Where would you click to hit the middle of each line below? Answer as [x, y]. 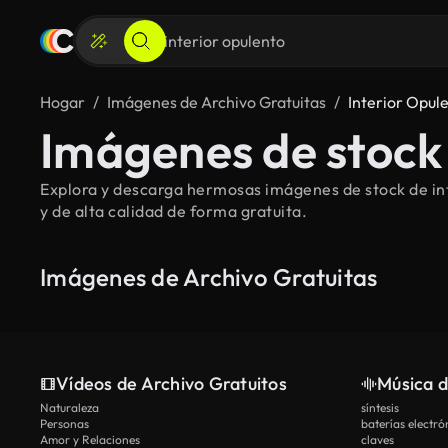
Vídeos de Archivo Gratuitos [171, 383]
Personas [64, 423]
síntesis [380, 407]
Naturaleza [69, 407]
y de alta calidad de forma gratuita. [173, 211]
